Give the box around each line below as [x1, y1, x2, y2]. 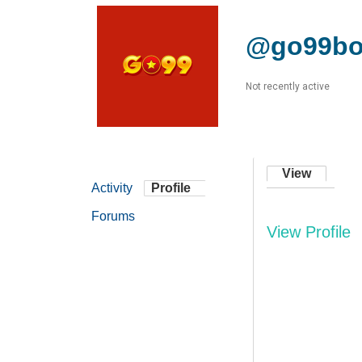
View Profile [267, 222, 351, 241]
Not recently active [246, 80, 330, 92]
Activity [91, 180, 133, 195]
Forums [91, 208, 135, 223]
